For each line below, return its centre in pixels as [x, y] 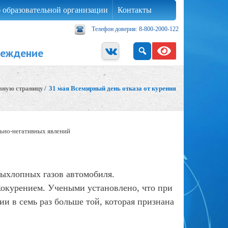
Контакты [135, 10]
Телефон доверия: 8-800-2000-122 [135, 29]
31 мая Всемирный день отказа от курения [112, 88]
